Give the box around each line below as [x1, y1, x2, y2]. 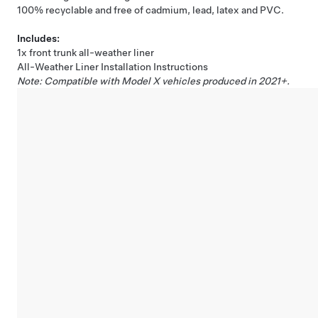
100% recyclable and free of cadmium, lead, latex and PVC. [17, 4, 284, 16]
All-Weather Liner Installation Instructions [17, 61, 208, 72]
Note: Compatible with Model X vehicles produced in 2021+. [17, 75, 290, 87]
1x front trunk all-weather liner [17, 47, 154, 58]
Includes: [17, 33, 60, 44]
